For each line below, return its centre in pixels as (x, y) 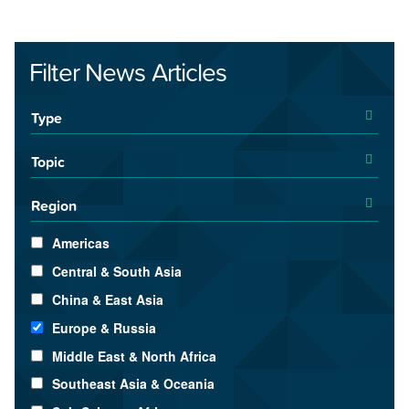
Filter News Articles (128, 73)
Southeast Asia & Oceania (134, 384)
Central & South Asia (117, 272)
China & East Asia (108, 299)
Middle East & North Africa (135, 356)
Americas (81, 243)
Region (54, 206)
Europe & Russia (105, 327)
